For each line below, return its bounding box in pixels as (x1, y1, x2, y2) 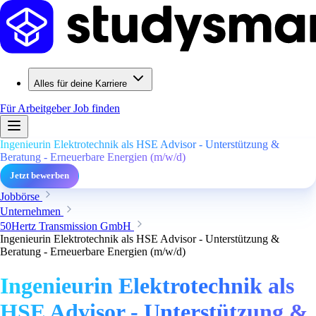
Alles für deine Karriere (34, 78, 127, 89)
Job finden (73, 102, 120, 114)
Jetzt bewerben (10, 171, 69, 181)
